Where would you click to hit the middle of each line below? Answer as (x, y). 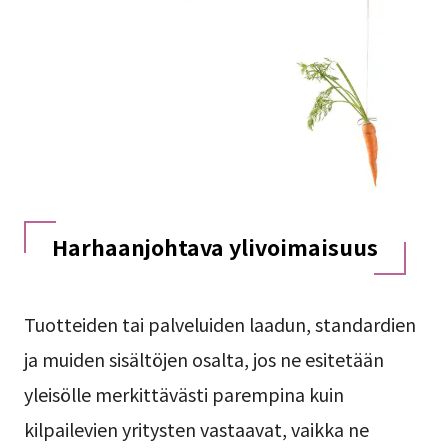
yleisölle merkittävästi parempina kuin (183, 393)
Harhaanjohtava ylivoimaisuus (214, 246)
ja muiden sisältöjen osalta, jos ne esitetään (203, 358)
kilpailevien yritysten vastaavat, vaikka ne (196, 428)
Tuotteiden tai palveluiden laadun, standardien (219, 323)
